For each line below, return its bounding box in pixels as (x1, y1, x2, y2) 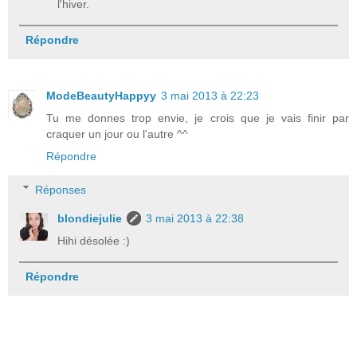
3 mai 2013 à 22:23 (161, 88, 259, 102)
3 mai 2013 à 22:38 (146, 211, 245, 225)
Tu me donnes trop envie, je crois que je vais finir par (46, 111, 349, 124)
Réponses (35, 182, 87, 196)
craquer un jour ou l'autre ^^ (46, 127, 188, 140)
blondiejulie (57, 211, 123, 225)
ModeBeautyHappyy (46, 88, 156, 102)
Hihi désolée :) (57, 233, 131, 247)
